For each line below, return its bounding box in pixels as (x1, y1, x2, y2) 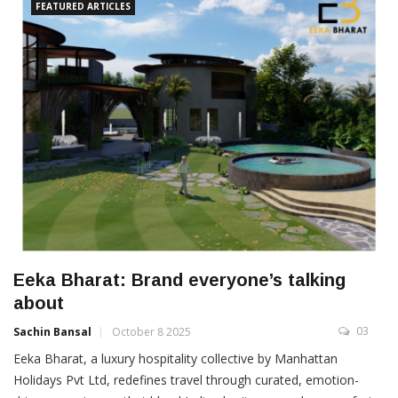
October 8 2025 (112, 324, 191, 340)
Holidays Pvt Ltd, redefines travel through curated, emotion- (13, 371, 359, 389)
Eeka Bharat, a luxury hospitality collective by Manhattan (13, 350, 338, 368)
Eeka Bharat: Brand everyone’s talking (13, 270, 346, 291)
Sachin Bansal (13, 324, 92, 340)
